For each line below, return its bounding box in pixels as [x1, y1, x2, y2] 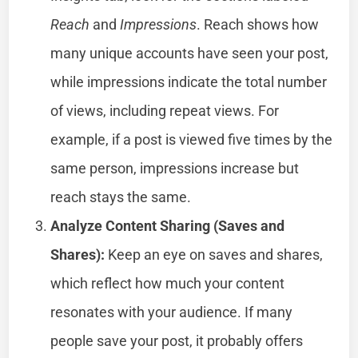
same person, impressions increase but [50, 159, 300, 177]
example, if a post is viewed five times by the [50, 130, 333, 148]
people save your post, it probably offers [50, 332, 304, 349]
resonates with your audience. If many [50, 303, 293, 320]
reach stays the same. [50, 188, 192, 205]
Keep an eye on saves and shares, [105, 245, 324, 263]
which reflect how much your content [50, 274, 285, 292]
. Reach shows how [197, 15, 320, 33]
